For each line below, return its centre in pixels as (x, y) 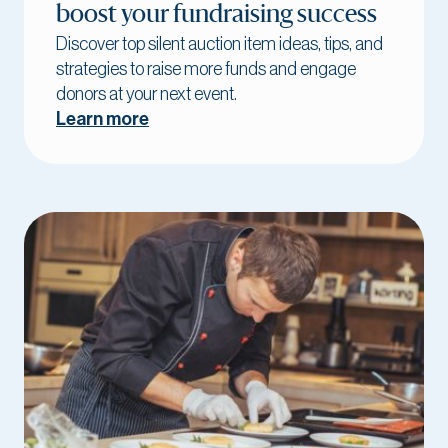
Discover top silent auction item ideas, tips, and (219, 43)
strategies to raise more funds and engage (206, 68)
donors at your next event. (146, 93)
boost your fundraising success (216, 14)
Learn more (102, 118)
